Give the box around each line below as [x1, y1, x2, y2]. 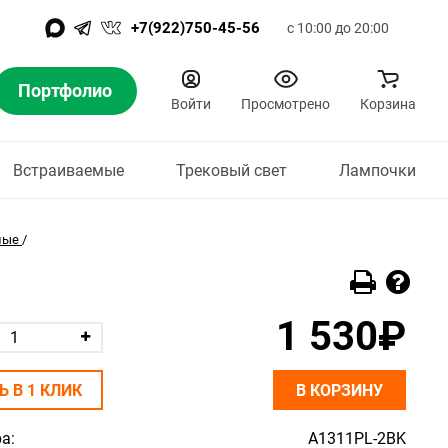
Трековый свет [175, 160, 287, 180]
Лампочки [338, 160, 416, 180]
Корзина [360, 96, 416, 112]
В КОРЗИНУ [296, 381, 383, 400]
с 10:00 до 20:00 [287, 20, 389, 36]
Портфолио [18, 80, 112, 101]
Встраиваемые [12, 160, 124, 180]
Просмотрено [241, 96, 330, 112]
